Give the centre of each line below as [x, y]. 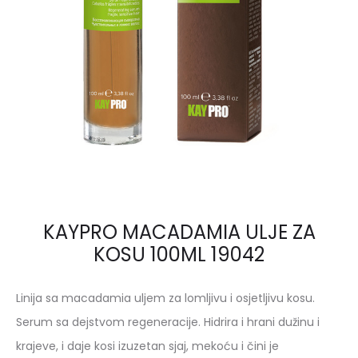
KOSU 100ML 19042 [179, 255]
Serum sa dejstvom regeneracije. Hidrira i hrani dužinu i [168, 322]
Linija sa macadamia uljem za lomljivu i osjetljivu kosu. [165, 298]
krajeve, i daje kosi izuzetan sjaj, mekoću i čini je [147, 346]
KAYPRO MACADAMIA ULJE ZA [179, 232]
